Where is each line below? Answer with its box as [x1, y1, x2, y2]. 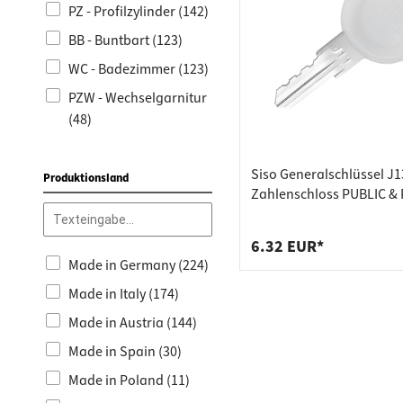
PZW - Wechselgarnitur [68, 88, 207, 108]
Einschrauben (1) [68, 49, 172, 68]
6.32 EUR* [251, 236, 324, 258]
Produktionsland [43, 170, 129, 186]
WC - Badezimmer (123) [68, 59, 209, 79]
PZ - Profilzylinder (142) [68, 2, 209, 22]
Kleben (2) [68, 20, 130, 40]
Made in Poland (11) [68, 371, 190, 390]
